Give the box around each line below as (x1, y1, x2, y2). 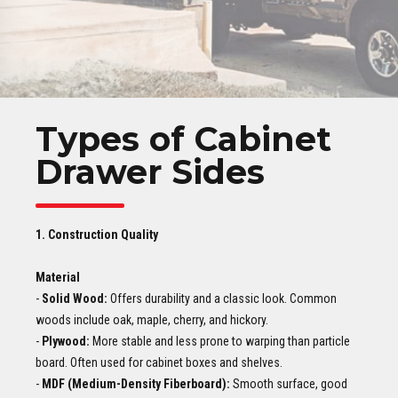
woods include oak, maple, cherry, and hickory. (36, 312, 268, 327)
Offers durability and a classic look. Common (107, 291, 337, 306)
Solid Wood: (42, 291, 107, 306)
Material (36, 269, 80, 284)
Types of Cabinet (36, 119, 331, 160)
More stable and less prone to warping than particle (90, 333, 350, 348)
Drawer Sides (36, 152, 265, 193)
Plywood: (42, 333, 90, 348)
